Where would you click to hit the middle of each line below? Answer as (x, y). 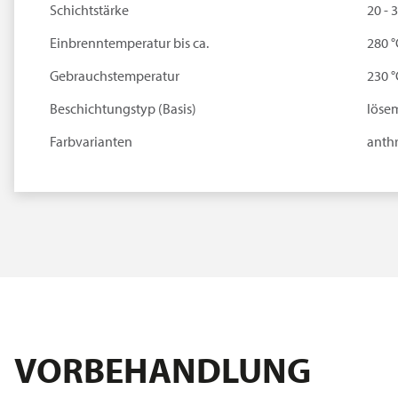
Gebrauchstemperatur (114, 75)
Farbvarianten (91, 141)
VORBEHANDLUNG (163, 370)
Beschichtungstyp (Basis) (123, 108)
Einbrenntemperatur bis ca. (129, 42)
